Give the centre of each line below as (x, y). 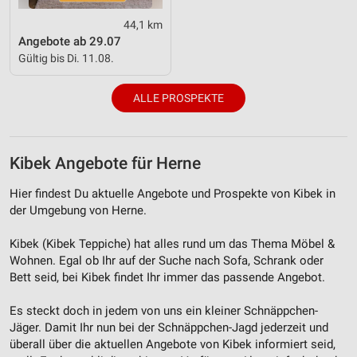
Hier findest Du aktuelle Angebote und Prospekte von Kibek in (173, 193)
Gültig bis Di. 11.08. (66, 58)
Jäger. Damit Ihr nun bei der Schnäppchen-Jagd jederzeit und (169, 327)
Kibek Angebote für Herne (105, 163)
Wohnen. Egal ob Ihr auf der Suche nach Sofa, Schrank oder (167, 260)
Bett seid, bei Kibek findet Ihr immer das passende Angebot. (167, 277)
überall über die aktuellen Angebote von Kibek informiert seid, (173, 344)
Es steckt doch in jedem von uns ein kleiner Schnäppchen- (164, 310)
